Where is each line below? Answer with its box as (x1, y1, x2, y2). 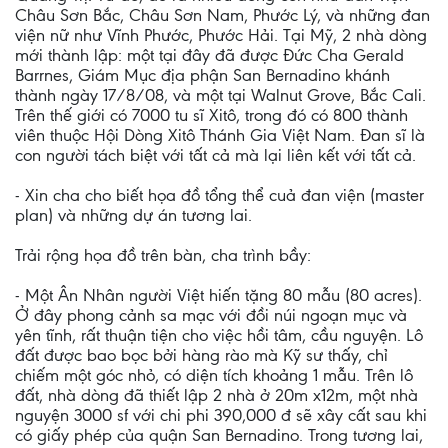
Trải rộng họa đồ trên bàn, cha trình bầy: (15, 245, 311, 265)
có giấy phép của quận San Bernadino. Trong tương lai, (15, 425, 423, 445)
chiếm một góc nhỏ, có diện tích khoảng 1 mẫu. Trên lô (15, 365, 413, 385)
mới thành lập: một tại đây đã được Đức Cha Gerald (15, 45, 404, 65)
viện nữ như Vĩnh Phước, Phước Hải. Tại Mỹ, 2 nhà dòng (15, 25, 427, 45)
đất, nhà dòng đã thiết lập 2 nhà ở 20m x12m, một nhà (15, 385, 418, 405)
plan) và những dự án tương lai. (15, 205, 252, 225)
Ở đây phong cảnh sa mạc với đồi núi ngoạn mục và (15, 305, 407, 325)
